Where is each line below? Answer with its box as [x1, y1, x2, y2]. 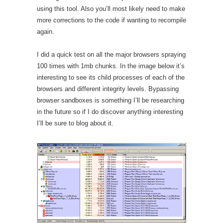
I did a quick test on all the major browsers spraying [37, 51, 186, 59]
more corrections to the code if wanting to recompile [37, 16, 186, 24]
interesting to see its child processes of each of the [37, 74, 185, 82]
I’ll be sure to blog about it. [37, 119, 113, 127]
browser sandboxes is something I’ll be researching [37, 97, 184, 105]
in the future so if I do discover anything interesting [37, 108, 183, 116]
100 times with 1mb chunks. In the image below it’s [37, 62, 185, 70]
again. [37, 28, 54, 36]
